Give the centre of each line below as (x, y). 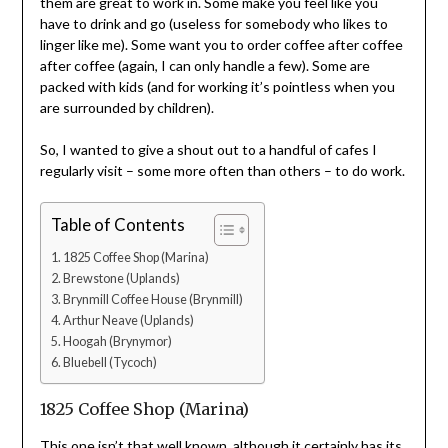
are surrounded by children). (126, 108)
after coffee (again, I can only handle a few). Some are (204, 66)
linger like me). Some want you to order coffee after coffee (221, 45)
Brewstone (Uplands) (122, 279)
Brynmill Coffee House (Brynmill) (153, 300)
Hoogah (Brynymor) (118, 342)
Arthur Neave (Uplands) (129, 321)
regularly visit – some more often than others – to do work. (222, 171)
